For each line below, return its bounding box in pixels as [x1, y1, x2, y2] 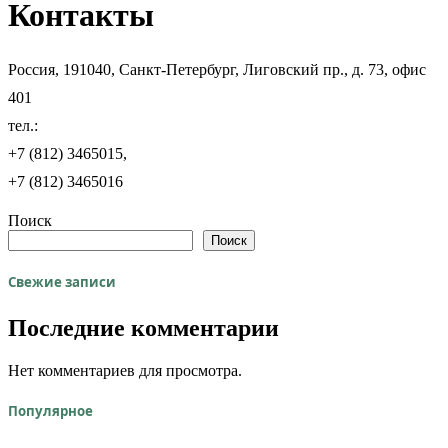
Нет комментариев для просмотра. [8, 362, 242, 380]
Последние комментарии [8, 315, 279, 342]
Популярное [8, 402, 93, 422]
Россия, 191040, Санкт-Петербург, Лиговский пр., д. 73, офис [8, 60, 426, 78]
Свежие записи [8, 273, 116, 293]
